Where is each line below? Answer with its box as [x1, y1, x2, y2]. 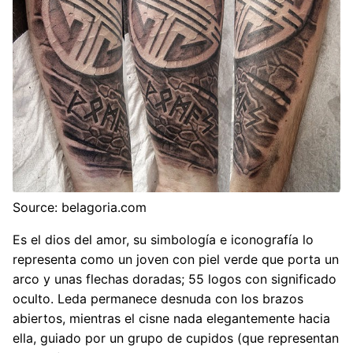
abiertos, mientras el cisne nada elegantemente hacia [13, 310, 330, 327]
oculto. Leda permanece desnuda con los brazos [13, 291, 303, 307]
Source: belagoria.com [13, 199, 147, 216]
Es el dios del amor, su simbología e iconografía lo [13, 232, 314, 248]
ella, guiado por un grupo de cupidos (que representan [13, 330, 339, 347]
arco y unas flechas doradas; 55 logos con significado [13, 271, 336, 288]
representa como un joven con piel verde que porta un [13, 251, 339, 268]
